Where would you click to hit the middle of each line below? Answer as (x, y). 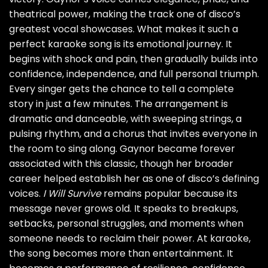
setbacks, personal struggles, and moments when (126, 224)
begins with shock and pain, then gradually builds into (133, 59)
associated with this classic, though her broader (121, 164)
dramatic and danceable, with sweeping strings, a (125, 119)
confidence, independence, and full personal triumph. (134, 74)
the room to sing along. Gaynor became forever (122, 149)
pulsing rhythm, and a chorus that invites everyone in (133, 134)
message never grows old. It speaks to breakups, (124, 209)
